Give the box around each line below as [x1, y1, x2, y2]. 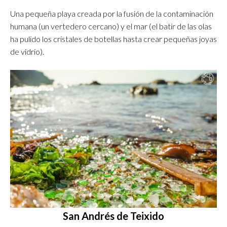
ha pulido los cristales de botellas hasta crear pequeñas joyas [10, 34, 217, 44]
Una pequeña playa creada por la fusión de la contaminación [10, 9, 213, 19]
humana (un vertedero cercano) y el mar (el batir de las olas [10, 21, 212, 31]
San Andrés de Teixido [63, 210, 164, 222]
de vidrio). [10, 47, 44, 57]
